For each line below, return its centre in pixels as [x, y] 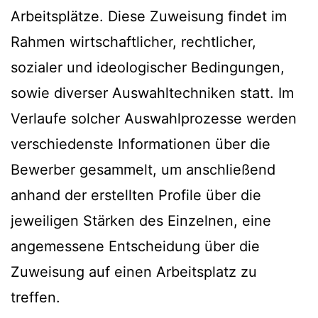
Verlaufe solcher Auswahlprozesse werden [154, 119]
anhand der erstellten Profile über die [136, 196]
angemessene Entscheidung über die [135, 247]
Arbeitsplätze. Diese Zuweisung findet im [149, 17]
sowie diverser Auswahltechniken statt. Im [152, 93]
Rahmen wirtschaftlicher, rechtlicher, [133, 42]
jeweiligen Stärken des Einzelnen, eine [141, 221]
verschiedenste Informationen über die [141, 144]
